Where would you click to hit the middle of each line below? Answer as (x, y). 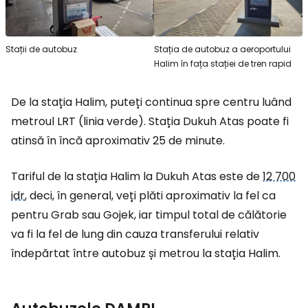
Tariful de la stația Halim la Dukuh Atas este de (137, 177)
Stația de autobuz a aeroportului (222, 49)
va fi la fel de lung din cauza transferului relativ (135, 234)
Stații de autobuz (41, 49)
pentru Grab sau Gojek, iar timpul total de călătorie (149, 215)
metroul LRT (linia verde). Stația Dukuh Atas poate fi (150, 122)
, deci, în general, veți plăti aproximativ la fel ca (150, 196)
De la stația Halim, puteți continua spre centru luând (151, 102)
